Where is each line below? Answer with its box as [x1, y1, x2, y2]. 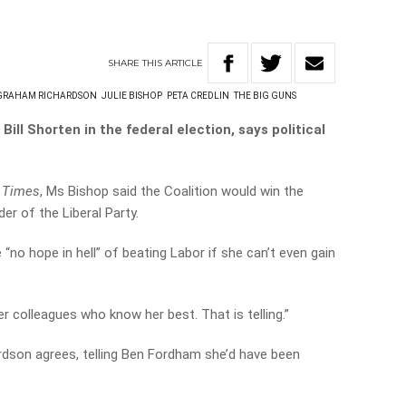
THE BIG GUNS [234, 91, 297, 101]
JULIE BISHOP [101, 91, 163, 101]
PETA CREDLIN [167, 91, 230, 101]
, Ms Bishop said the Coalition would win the [40, 183, 304, 199]
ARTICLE [165, 56, 204, 69]
